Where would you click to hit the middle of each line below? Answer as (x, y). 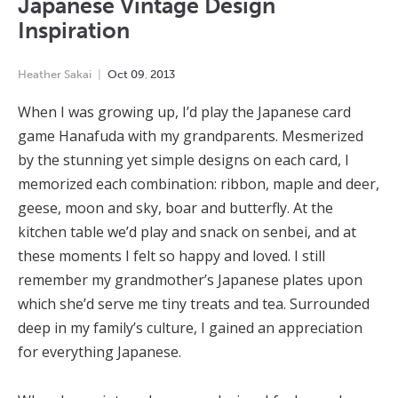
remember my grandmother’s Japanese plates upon (190, 280)
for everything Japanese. (99, 352)
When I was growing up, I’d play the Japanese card (184, 112)
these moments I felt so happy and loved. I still (171, 256)
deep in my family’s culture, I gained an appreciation (190, 328)
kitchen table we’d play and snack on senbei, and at (187, 232)
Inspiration (74, 31)
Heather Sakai (55, 75)
